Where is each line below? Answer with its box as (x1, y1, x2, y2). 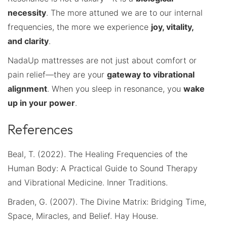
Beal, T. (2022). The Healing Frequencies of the (8, 148, 187, 159)
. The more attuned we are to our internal (46, 7, 203, 18)
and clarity (8, 35, 49, 46)
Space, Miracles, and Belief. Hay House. (8, 210, 158, 221)
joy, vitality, (151, 21, 194, 32)
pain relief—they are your (8, 69, 107, 80)
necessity (8, 7, 46, 18)
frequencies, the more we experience (8, 21, 151, 32)
